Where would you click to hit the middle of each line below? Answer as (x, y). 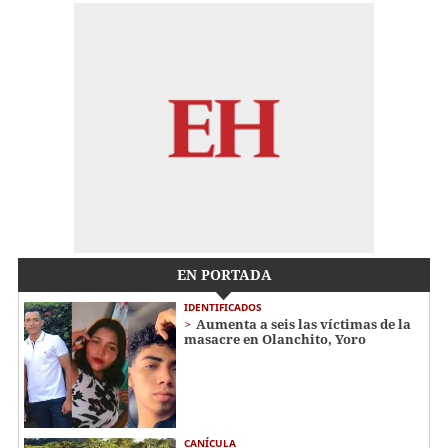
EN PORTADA (224, 274)
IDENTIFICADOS (223, 306)
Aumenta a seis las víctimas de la (303, 323)
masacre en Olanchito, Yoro (275, 338)
